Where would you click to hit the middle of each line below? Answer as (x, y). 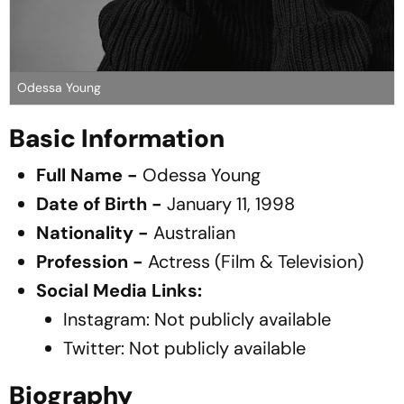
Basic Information (117, 138)
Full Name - (87, 174)
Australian (192, 232)
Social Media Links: (119, 290)
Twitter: (96, 348)
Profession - (90, 261)
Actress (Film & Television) (253, 261)
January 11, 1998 (229, 203)
